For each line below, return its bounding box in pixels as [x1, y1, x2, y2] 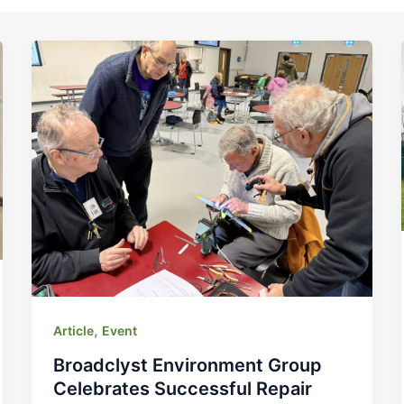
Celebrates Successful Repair [52, 377, 312, 399]
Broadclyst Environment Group [52, 353, 322, 376]
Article [52, 322, 94, 338]
